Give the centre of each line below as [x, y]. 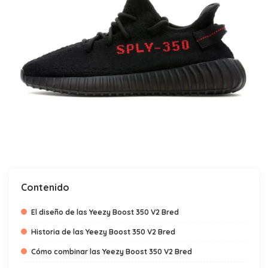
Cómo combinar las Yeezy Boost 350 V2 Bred [112, 252]
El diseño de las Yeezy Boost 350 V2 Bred [105, 212]
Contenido [45, 187]
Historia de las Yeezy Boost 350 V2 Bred [103, 232]
